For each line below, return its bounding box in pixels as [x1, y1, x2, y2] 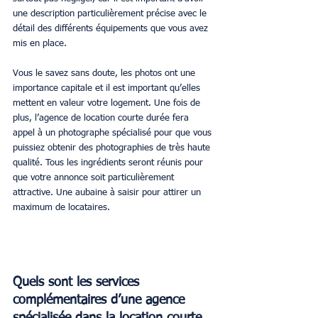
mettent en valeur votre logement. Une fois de [13, 99, 203, 109]
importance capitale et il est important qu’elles [13, 84, 203, 94]
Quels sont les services [13, 275, 143, 289]
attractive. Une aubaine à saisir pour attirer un [13, 188, 204, 198]
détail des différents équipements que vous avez [13, 24, 211, 34]
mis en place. [13, 39, 67, 49]
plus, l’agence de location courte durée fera [13, 114, 192, 124]
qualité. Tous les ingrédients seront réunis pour [13, 158, 206, 168]
